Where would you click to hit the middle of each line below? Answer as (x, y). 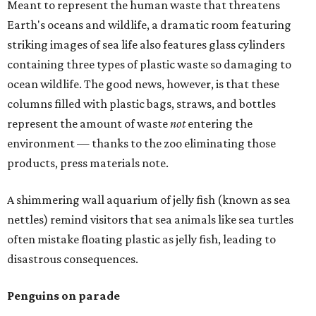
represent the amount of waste (89, 124)
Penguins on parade (63, 296)
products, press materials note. (88, 163)
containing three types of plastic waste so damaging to (149, 65)
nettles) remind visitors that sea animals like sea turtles (150, 220)
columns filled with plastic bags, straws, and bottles (141, 104)
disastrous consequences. (73, 259)
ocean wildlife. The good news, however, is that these (143, 84)
